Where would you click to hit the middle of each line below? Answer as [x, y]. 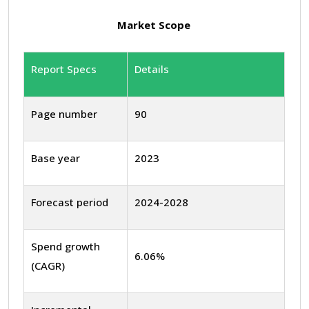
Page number [64, 113]
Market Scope [154, 24]
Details [152, 69]
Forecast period [70, 202]
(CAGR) [48, 265]
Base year [56, 158]
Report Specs [64, 69]
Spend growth [66, 246]
